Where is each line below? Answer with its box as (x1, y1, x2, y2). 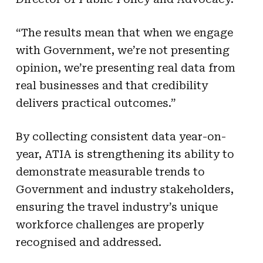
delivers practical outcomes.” (15, 96, 176, 109)
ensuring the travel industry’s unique (15, 200, 218, 213)
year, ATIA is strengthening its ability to (15, 147, 234, 160)
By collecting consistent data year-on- (15, 130, 226, 143)
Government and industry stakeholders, (15, 183, 234, 195)
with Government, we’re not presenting (15, 43, 230, 56)
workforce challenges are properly (15, 218, 204, 231)
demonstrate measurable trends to (15, 165, 205, 178)
